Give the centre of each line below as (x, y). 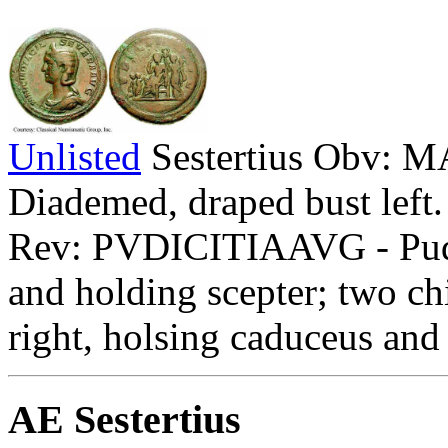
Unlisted (74, 157)
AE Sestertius (124, 420)
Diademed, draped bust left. (225, 202)
